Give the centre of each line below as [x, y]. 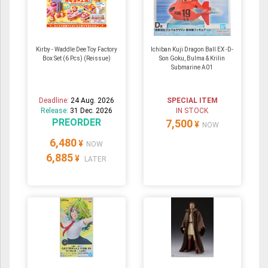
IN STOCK [192, 111]
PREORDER [76, 123]
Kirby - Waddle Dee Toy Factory [76, 50]
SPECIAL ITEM [192, 101]
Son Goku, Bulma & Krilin [192, 59]
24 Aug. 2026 [92, 101]
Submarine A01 [192, 68]
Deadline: [54, 101]
